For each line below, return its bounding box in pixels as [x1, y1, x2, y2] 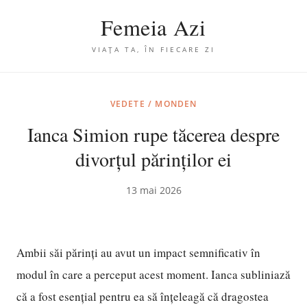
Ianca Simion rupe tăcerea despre [27, 121, 280, 147]
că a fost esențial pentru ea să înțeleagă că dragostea [16, 288, 269, 304]
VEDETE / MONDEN [110, 98, 197, 110]
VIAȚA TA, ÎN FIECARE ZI [92, 45, 215, 54]
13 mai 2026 [125, 184, 182, 197]
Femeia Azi [101, 12, 206, 42]
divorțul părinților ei [75, 146, 232, 172]
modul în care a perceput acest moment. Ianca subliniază [16, 267, 291, 282]
